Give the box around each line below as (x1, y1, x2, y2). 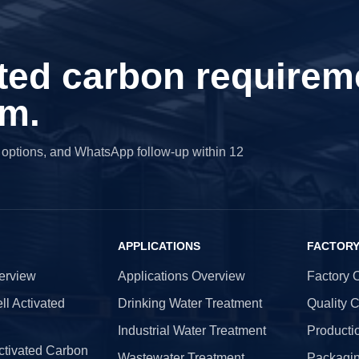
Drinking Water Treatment (117, 296, 262, 310)
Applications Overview (117, 269, 245, 283)
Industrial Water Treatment (117, 324, 266, 337)
